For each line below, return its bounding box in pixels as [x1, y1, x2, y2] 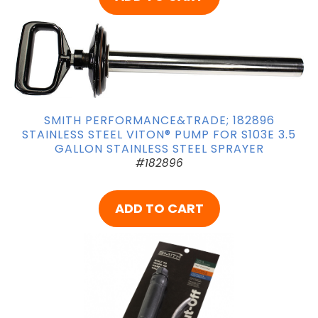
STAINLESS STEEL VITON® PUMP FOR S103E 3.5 [22, 126, 296, 143]
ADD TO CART [114, 199, 204, 218]
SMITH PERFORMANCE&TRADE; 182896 [43, 111, 275, 128]
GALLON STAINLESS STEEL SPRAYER [54, 140, 264, 157]
